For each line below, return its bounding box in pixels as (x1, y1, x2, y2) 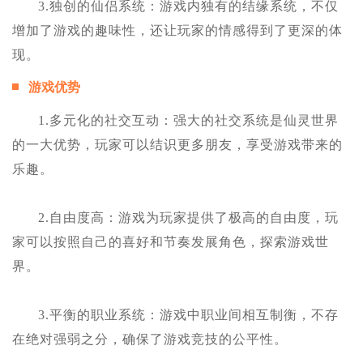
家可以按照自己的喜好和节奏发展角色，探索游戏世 (12, 235, 329, 250)
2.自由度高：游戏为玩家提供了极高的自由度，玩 (38, 211, 339, 225)
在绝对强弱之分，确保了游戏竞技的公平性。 (12, 332, 288, 347)
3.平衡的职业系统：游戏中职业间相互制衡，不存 (38, 308, 339, 322)
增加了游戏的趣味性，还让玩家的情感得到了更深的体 (12, 23, 343, 38)
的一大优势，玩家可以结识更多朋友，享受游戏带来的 (12, 138, 343, 152)
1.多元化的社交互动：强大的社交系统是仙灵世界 (38, 113, 339, 128)
